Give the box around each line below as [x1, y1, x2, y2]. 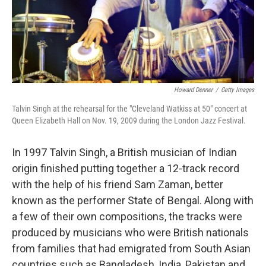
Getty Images [221, 86, 254, 94]
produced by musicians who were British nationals [12, 226, 249, 239]
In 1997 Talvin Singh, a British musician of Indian [12, 146, 237, 159]
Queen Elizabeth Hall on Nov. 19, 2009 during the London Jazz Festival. [12, 116, 246, 125]
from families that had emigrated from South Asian [12, 242, 251, 255]
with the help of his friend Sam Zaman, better [12, 178, 223, 191]
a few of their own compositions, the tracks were [12, 210, 242, 223]
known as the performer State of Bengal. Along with [12, 194, 254, 207]
